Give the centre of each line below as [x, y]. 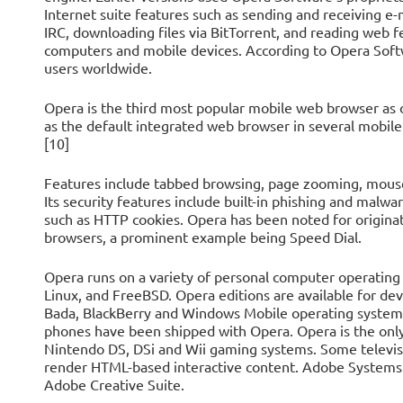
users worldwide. [98, 67]
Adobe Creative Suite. [114, 384]
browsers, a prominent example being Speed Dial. [202, 237]
